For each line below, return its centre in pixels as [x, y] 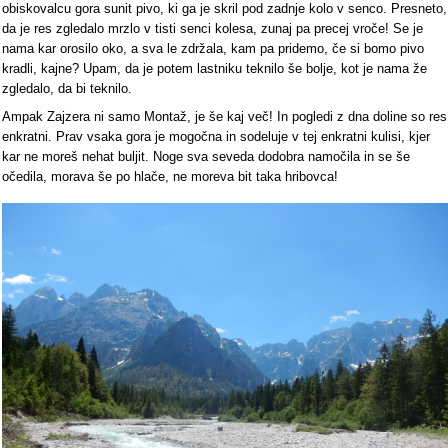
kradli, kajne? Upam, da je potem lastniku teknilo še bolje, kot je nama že [214, 69]
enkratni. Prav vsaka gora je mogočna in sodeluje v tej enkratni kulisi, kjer [216, 137]
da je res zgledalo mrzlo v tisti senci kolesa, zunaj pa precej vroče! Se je [212, 29]
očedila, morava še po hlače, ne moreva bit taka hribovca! [170, 177]
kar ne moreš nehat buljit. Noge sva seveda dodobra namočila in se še [206, 157]
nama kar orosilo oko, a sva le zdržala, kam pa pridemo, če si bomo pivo [213, 49]
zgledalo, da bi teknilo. [67, 89]
